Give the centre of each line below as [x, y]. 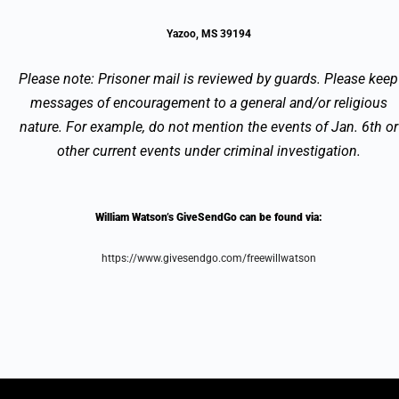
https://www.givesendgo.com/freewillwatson [208, 258]
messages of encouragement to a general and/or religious [208, 102]
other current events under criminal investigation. [208, 151]
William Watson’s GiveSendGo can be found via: [208, 217]
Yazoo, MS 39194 [208, 33]
